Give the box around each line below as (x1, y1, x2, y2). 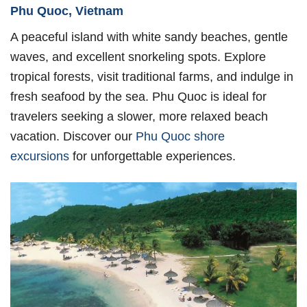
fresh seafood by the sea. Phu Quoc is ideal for (10, 89, 267, 103)
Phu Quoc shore (136, 129, 225, 143)
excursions (10, 149, 69, 163)
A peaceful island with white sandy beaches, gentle (10, 29, 288, 44)
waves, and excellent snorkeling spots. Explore (10, 49, 266, 64)
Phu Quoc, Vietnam (10, 3, 123, 18)
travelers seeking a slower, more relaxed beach (10, 109, 268, 123)
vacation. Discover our (10, 129, 136, 143)
